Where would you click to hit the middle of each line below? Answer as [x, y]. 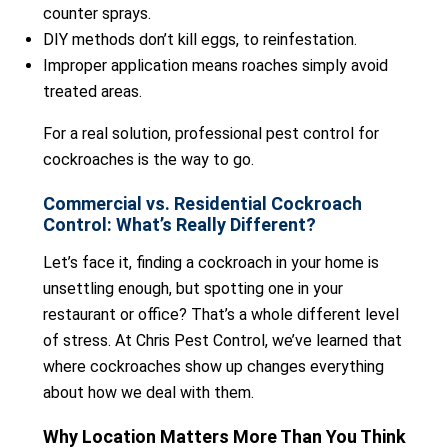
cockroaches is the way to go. [148, 159]
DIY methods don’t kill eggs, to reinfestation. [200, 39]
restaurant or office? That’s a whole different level [221, 314]
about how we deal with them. [148, 392]
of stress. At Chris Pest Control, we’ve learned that [222, 340]
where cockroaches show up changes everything [213, 366]
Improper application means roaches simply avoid [215, 65]
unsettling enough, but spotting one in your [193, 288]
